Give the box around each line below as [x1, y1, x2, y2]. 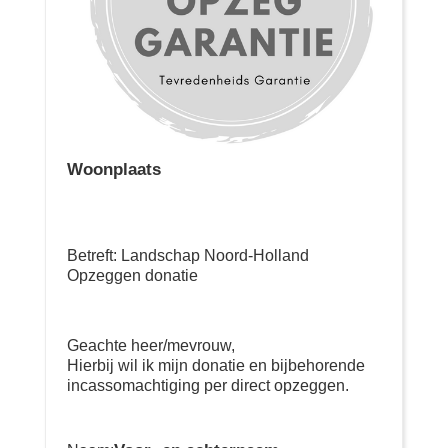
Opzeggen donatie [66, 266, 198, 284]
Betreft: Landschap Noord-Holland [66, 246, 309, 264]
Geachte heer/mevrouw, [66, 336, 235, 354]
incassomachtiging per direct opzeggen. [66, 376, 349, 394]
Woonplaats [66, 159, 161, 179]
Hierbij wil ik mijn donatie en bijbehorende [66, 356, 365, 374]
